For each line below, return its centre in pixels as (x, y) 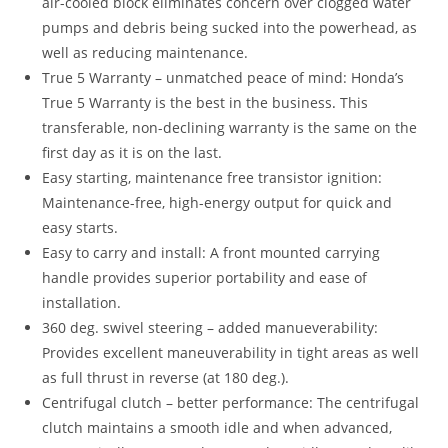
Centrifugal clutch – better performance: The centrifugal (231, 402)
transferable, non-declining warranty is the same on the (230, 127)
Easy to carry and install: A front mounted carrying (211, 252)
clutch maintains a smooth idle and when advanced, (217, 427)
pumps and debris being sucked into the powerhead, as (230, 27)
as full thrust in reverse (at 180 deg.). (166, 377)
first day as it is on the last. (132, 152)
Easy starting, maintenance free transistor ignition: (212, 177)
